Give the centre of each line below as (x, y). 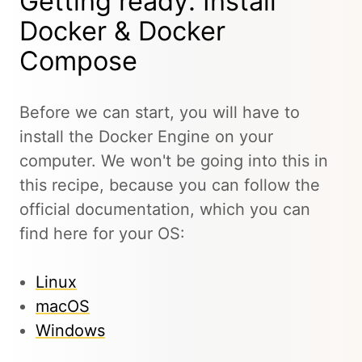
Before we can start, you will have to (160, 113)
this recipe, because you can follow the (170, 185)
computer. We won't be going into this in (174, 161)
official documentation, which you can (165, 210)
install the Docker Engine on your (146, 137)
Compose (78, 61)
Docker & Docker (122, 32)
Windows (70, 331)
